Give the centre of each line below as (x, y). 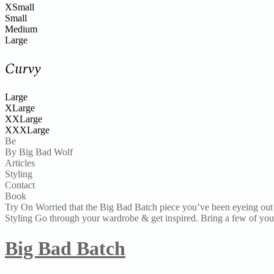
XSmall (20, 7)
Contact (20, 185)
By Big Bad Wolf (39, 152)
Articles (20, 163)
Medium (21, 29)
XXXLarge (27, 130)
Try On (19, 207)
